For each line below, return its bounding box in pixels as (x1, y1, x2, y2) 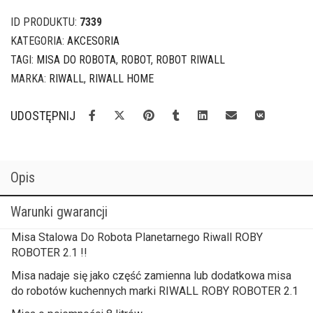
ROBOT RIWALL (156, 53, 225, 66)
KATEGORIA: (10, 34, 67, 48)
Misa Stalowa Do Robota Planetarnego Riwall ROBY (11, 231, 263, 244)
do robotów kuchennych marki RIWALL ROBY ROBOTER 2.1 (11, 284, 298, 298)
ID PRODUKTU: (10, 15, 80, 29)
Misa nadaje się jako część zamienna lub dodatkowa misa (11, 269, 291, 282)
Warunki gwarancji (10, 203, 108, 220)
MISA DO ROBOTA (36, 53, 116, 66)
